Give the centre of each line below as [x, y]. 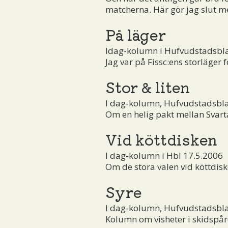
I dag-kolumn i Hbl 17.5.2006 [164, 155]
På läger [136, 34]
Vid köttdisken [161, 139]
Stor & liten [148, 86]
